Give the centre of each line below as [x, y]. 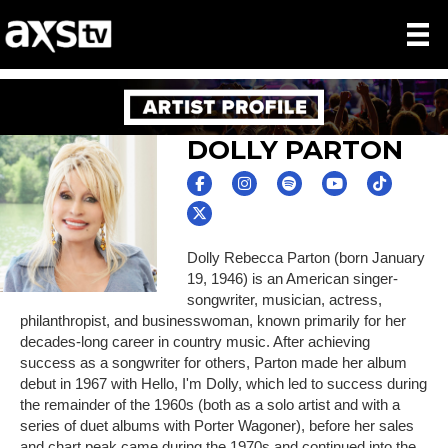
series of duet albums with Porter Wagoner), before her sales [217, 425]
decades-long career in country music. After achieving [195, 341]
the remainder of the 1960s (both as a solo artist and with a [210, 404]
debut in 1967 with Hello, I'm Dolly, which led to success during [223, 383]
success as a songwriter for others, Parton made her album [213, 362]
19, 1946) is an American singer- [292, 278]
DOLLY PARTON [294, 149]
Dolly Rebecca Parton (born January [305, 257]
